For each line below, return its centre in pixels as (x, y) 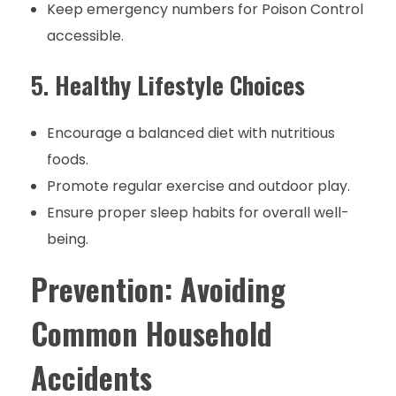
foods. (67, 160)
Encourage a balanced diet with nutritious (190, 133)
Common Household (152, 334)
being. (67, 240)
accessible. (85, 36)
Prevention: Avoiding (158, 289)
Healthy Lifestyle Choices (180, 85)
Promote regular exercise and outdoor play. (198, 187)
